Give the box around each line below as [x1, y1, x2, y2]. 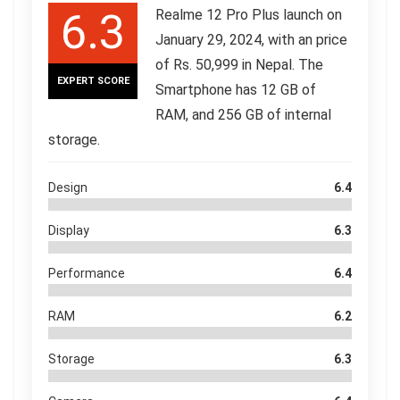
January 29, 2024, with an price [155, 30, 347, 48]
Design [48, 179, 87, 195]
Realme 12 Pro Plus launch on [155, 5, 342, 23]
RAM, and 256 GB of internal [155, 105, 331, 123]
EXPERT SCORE [56, 74, 129, 87]
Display [48, 222, 89, 237]
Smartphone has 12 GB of [155, 80, 316, 98]
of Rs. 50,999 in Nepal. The [155, 55, 323, 73]
